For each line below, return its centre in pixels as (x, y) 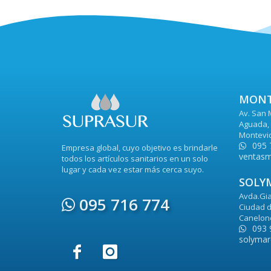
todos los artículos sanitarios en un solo (135, 158)
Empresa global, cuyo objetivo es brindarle (140, 148)
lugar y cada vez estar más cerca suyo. (133, 169)
